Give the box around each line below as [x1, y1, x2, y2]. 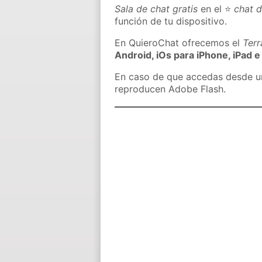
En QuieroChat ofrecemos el [115, 37, 243, 49]
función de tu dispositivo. [115, 15, 227, 27]
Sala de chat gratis [115, 3, 198, 15]
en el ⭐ [198, 3, 235, 15]
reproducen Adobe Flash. [115, 83, 226, 95]
